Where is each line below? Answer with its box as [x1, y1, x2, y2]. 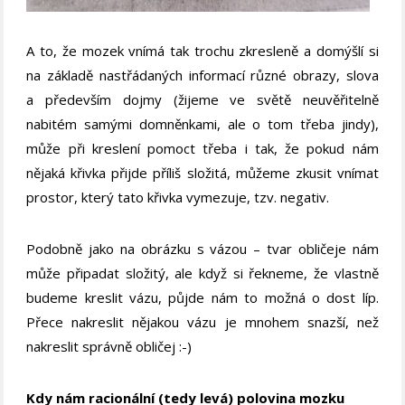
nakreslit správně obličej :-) [26, 336, 193, 355]
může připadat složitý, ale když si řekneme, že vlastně [26, 263, 379, 282]
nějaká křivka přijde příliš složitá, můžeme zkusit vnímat [26, 163, 379, 182]
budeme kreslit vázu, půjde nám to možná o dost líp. [26, 287, 379, 306]
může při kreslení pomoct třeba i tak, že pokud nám [26, 138, 379, 157]
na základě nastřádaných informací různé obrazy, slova [26, 65, 379, 84]
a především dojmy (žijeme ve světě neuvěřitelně [26, 89, 379, 108]
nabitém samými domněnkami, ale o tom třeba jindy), [26, 114, 379, 133]
